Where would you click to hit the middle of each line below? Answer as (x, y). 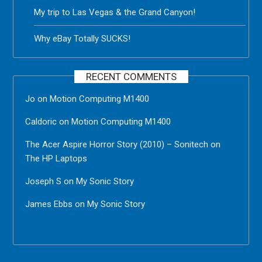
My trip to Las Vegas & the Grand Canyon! (115, 12)
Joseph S (44, 181)
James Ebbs (49, 204)
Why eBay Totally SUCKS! (82, 38)
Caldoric (41, 121)
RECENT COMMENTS (131, 76)
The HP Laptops (56, 158)
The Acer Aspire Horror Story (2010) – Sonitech (117, 144)
